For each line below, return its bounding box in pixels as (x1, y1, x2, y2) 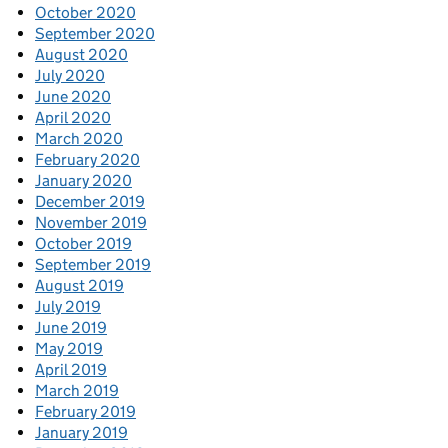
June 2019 (35, 318, 107, 338)
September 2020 (35, 24, 155, 44)
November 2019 (35, 213, 147, 233)
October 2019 (35, 234, 132, 254)
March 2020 (35, 129, 123, 149)
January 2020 (35, 171, 132, 191)
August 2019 (35, 276, 124, 296)
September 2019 (35, 255, 151, 275)
